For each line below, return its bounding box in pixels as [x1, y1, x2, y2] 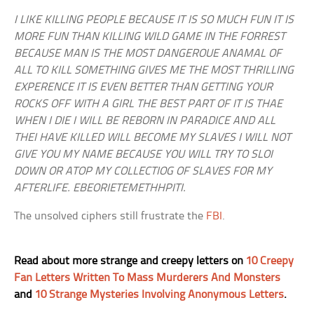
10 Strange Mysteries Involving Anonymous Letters [35, 289, 285, 301]
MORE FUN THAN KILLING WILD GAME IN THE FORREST [14, 31, 286, 43]
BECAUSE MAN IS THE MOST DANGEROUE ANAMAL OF [14, 48, 282, 60]
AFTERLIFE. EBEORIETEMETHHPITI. [14, 182, 186, 195]
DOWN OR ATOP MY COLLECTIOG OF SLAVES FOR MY [14, 165, 273, 178]
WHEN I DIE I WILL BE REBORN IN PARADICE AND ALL [14, 115, 276, 128]
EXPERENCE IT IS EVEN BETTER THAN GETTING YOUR [14, 81, 273, 94]
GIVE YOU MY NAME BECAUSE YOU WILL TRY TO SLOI [14, 149, 273, 161]
